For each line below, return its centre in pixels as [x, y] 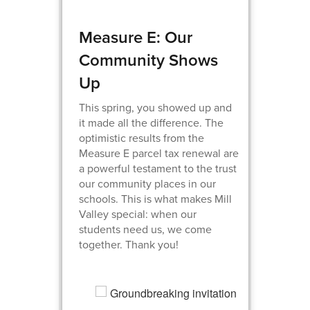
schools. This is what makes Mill [156, 199]
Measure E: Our [136, 37]
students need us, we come [146, 229]
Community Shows [149, 60]
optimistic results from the [142, 138]
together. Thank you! [129, 244]
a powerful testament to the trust [158, 168]
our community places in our [148, 183]
